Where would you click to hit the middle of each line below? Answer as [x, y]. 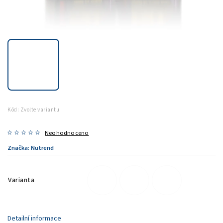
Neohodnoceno [67, 133]
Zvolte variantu [40, 110]
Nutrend [42, 148]
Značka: [19, 148]
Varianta [21, 180]
